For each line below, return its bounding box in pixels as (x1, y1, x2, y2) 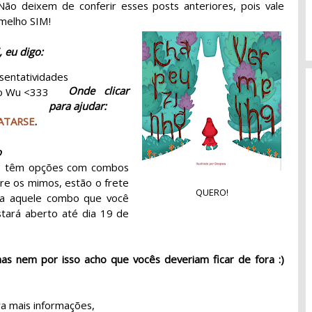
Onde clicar (68, 84, 130, 98)
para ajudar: (49, 99, 107, 114)
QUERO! (195, 185, 228, 198)
